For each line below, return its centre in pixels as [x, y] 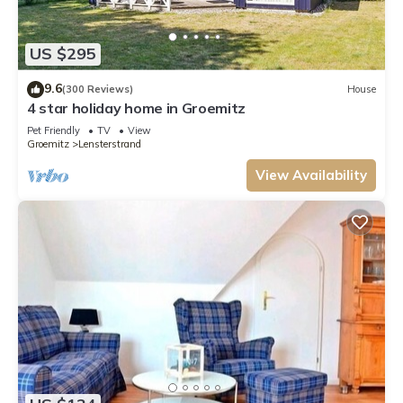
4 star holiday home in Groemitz [137, 107]
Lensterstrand [110, 143]
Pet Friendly [54, 130]
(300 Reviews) [98, 90]
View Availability [311, 175]
